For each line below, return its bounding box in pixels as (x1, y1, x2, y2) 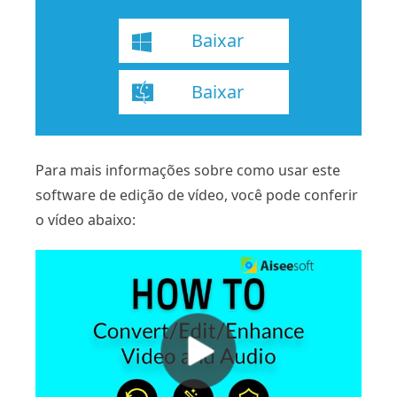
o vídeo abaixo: (35, 210, 136, 230)
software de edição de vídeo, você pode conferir (35, 185, 358, 206)
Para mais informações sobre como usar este (35, 160, 340, 181)
